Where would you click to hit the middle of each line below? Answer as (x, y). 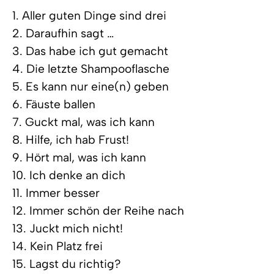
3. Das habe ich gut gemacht (90, 51)
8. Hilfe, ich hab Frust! (71, 140)
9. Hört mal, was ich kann (79, 158)
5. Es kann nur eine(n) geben (91, 87)
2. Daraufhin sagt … (63, 34)
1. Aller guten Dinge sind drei (89, 16)
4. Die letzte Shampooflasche (91, 69)
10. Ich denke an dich (69, 176)
